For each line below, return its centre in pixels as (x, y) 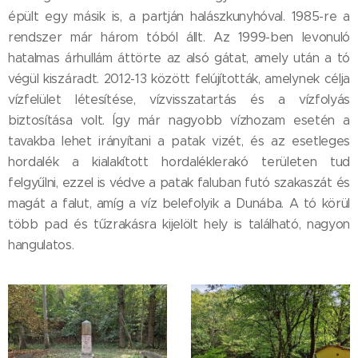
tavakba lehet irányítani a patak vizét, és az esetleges (179, 141)
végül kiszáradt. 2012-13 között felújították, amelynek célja (179, 79)
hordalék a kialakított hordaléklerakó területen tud (179, 162)
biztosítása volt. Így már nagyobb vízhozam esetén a (179, 121)
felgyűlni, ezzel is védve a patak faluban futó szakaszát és (179, 183)
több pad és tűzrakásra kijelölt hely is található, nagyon (179, 225)
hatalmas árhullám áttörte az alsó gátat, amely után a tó (179, 58)
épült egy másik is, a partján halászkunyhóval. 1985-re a (179, 17)
